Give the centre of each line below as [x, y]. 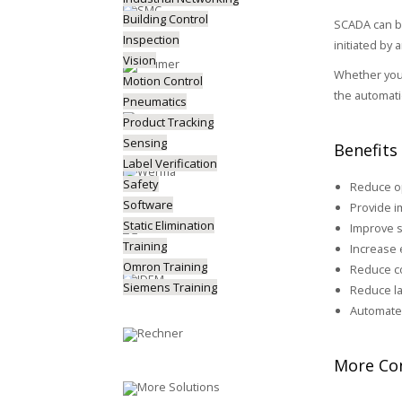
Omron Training [165, 267]
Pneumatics [155, 101]
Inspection [151, 39]
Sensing [145, 143]
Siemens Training [170, 287]
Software [148, 205]
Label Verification [170, 163]
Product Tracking [168, 122]
